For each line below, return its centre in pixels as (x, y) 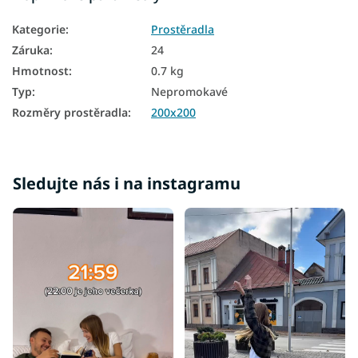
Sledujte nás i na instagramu (127, 183)
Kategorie (39, 29)
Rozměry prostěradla (70, 112)
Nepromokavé (189, 91)
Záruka (31, 50)
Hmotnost (40, 70)
